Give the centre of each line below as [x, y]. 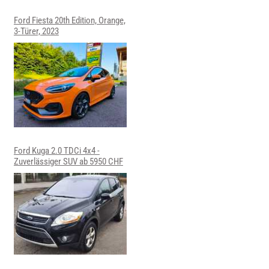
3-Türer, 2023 [36, 31]
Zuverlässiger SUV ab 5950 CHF [68, 161]
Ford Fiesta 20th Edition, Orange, [69, 20]
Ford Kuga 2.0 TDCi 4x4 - [56, 150]
